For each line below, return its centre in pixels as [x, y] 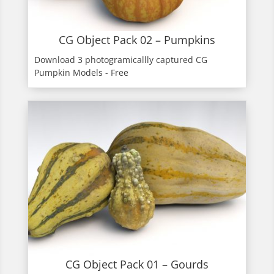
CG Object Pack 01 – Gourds [137, 265]
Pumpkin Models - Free [81, 73]
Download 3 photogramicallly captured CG [120, 60]
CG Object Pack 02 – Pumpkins [137, 40]
